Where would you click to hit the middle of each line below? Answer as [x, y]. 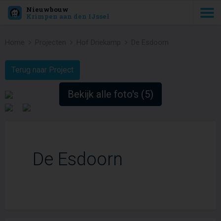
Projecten [51, 42]
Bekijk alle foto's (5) [110, 94]
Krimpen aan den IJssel [68, 16]
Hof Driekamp [99, 42]
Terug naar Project [42, 70]
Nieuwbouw [47, 9]
